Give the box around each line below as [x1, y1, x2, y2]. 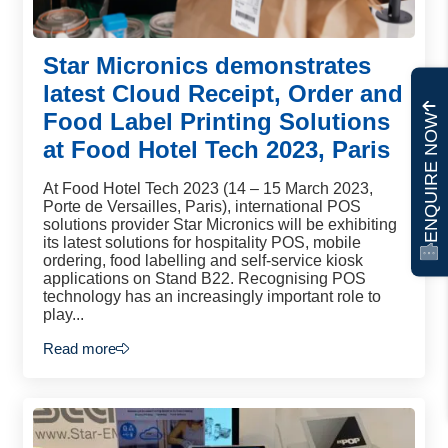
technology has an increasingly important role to [43, 288, 381, 305]
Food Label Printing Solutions [43, 108, 390, 135]
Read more [43, 340, 116, 357]
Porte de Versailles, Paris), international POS [43, 198, 361, 215]
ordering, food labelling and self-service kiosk [43, 252, 363, 269]
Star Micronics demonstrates [43, 52, 371, 79]
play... [43, 306, 84, 323]
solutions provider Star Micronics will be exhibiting [43, 216, 397, 233]
